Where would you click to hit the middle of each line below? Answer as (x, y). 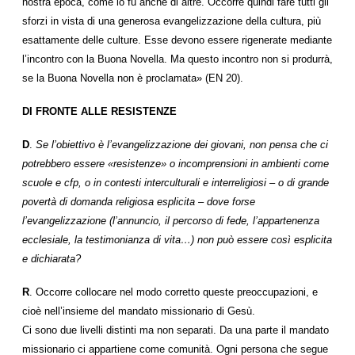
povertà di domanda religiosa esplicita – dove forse (139, 202)
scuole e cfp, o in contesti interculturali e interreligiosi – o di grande (176, 183)
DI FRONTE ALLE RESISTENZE (99, 111)
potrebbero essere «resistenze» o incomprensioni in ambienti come (176, 164)
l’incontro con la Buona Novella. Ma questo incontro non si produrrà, (177, 59)
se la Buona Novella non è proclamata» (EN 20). (133, 78)
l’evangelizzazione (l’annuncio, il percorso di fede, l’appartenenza (171, 221)
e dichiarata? (52, 259)
